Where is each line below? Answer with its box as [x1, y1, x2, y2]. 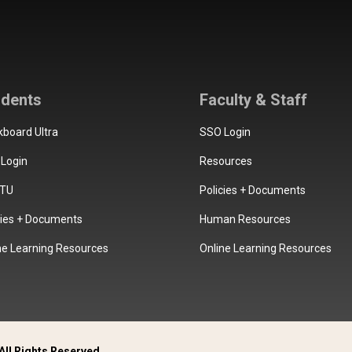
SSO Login [199, 126, 251, 138]
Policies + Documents [199, 184, 306, 196]
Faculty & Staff [199, 90, 307, 109]
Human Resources [199, 213, 291, 225]
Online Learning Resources [199, 242, 332, 255]
